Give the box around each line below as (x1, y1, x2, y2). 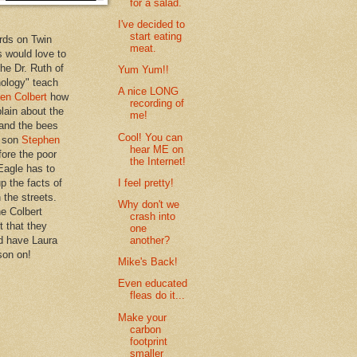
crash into (130, 210, 176, 222)
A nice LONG (118, 85, 179, 98)
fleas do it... (130, 289, 186, 302)
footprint (130, 335, 168, 347)
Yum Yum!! (118, 64, 170, 76)
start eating (130, 29, 182, 42)
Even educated (118, 277, 188, 290)
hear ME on (130, 143, 184, 155)
